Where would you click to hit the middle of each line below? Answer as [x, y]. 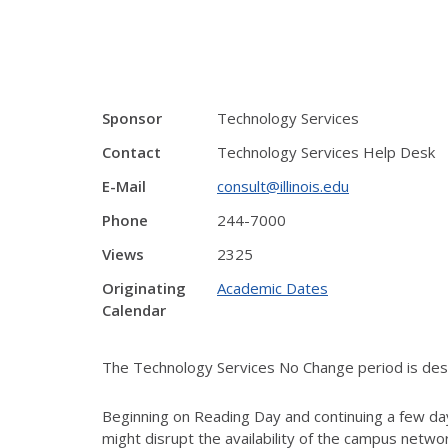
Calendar [134, 310]
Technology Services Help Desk [326, 152]
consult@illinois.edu [283, 186]
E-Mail [124, 186]
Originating [144, 288]
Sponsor [132, 118]
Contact [131, 152]
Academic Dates [272, 288]
